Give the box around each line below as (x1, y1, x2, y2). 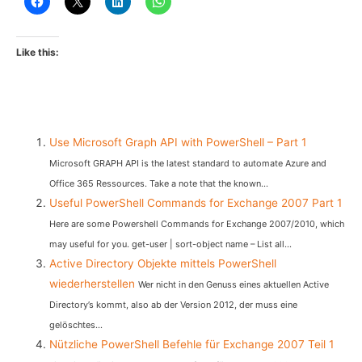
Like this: (16, 46, 59, 59)
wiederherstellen (49, 277, 136, 291)
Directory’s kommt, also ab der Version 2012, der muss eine (49, 299, 298, 311)
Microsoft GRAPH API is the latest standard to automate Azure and (49, 158, 327, 170)
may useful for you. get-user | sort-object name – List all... (49, 238, 293, 250)
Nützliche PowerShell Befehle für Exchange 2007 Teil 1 (49, 338, 335, 351)
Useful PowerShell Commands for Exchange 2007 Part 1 (49, 196, 343, 210)
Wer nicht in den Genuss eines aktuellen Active (138, 279, 330, 291)
